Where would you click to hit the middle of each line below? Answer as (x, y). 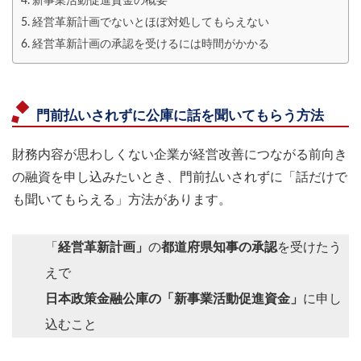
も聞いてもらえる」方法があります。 (122, 199)
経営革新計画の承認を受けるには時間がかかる (150, 44)
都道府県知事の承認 (219, 247)
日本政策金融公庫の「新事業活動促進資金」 (174, 299)
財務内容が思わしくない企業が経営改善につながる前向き (180, 154)
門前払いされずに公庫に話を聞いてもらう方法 (180, 115)
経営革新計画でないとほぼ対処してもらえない (150, 22)
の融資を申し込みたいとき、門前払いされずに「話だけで (180, 177)
